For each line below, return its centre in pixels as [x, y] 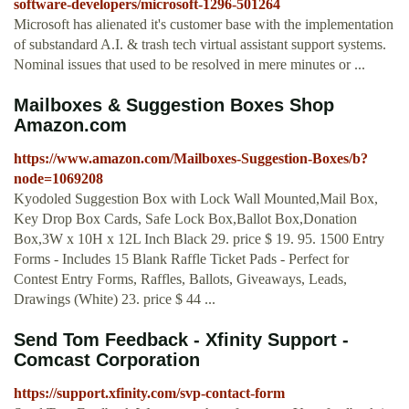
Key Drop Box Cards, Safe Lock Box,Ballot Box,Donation [185, 219]
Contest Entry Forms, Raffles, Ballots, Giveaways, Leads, [180, 279]
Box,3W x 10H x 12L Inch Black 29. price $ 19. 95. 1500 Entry [199, 239]
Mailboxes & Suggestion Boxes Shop [174, 105]
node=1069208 [58, 179]
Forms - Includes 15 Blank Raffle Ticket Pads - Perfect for [181, 259]
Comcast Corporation [107, 360]
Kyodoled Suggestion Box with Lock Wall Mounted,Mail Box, [196, 199]
